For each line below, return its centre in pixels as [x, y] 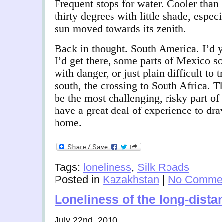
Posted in [79, 180]
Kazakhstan [131, 180]
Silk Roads [163, 167]
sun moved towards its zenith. [120, 29]
